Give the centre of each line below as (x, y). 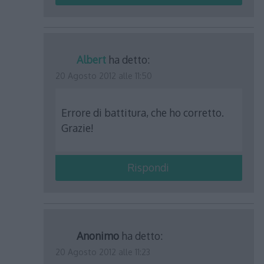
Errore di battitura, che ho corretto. (143, 112)
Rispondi (148, 168)
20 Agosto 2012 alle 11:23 (103, 252)
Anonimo (98, 236)
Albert (92, 60)
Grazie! (78, 128)
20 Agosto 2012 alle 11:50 (104, 76)
